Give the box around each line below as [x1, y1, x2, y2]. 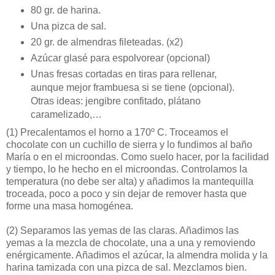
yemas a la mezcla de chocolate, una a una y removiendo [6, 238, 255, 249]
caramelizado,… [30, 109, 102, 120]
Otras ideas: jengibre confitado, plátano [30, 96, 201, 107]
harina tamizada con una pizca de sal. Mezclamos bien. [6, 262, 247, 273]
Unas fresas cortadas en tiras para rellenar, [30, 69, 217, 80]
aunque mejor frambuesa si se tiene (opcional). [30, 82, 234, 93]
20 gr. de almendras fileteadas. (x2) [30, 37, 183, 48]
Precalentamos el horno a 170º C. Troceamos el [18, 127, 228, 138]
